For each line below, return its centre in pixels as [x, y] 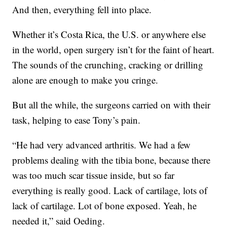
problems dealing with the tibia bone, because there [111, 160]
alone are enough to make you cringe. [85, 80]
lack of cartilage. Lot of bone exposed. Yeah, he [105, 206]
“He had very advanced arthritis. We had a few [102, 145]
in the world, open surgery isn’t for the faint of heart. [113, 50]
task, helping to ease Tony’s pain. [77, 120]
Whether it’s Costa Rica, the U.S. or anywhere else [109, 34]
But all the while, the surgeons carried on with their [111, 105]
